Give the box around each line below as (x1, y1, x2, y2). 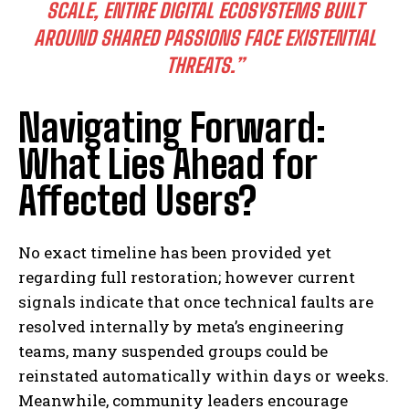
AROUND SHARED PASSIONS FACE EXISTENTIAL (33, 26, 376, 51)
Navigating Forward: (18, 105, 326, 152)
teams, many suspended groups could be (18, 341, 328, 362)
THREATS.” (165, 53, 244, 79)
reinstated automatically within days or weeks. (18, 365, 389, 387)
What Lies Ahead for (18, 142, 317, 188)
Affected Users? (18, 178, 257, 225)
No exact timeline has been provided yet (18, 242, 331, 264)
